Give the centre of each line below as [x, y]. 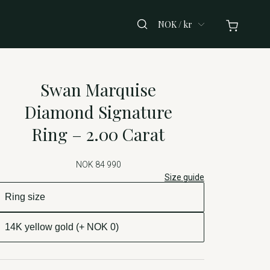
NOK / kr [175, 24]
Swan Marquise [99, 89]
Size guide [184, 177]
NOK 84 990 [98, 164]
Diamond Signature [98, 112]
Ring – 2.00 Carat [99, 134]
